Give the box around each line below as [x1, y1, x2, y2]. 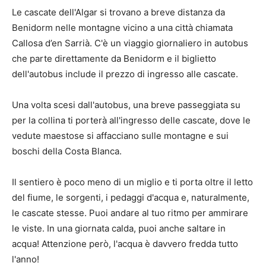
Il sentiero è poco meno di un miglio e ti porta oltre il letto [12, 176, 253, 188]
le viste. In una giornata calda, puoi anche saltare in [12, 223, 226, 235]
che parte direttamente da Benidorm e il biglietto [12, 53, 216, 65]
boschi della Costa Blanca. [12, 145, 122, 157]
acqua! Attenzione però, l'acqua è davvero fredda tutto [12, 238, 238, 250]
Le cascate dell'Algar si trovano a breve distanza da [12, 7, 225, 18]
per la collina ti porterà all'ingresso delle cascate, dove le [12, 115, 251, 126]
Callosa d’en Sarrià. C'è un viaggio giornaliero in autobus [12, 37, 248, 49]
